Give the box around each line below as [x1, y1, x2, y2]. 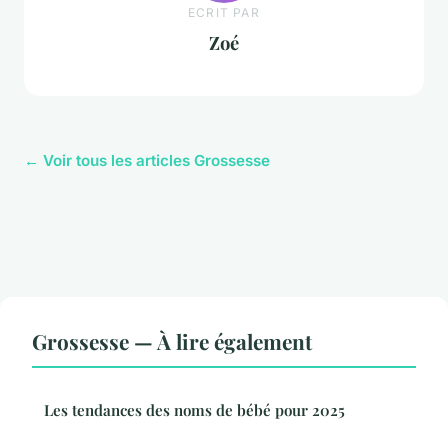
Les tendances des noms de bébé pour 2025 [44, 400, 345, 421]
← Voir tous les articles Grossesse [24, 151, 270, 171]
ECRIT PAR [188, 4, 260, 20]
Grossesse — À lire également [32, 327, 312, 356]
